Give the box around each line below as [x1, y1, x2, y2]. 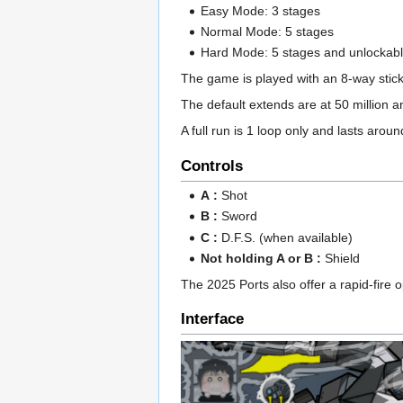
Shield [321, 251, 361, 266]
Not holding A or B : [201, 251, 322, 266]
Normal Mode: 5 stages [201, 24, 335, 40]
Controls [181, 157, 243, 175]
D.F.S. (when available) [218, 229, 354, 245]
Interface [181, 310, 244, 328]
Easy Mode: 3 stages [201, 3, 321, 18]
